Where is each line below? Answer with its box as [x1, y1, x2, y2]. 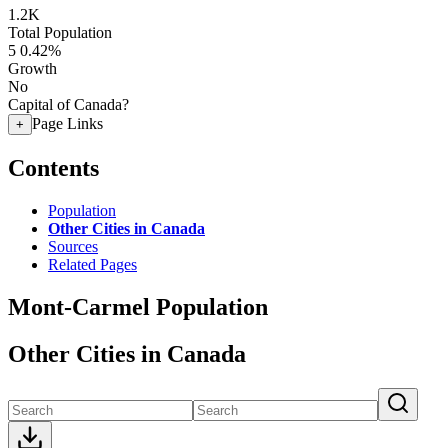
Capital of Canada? [8, 96, 129, 113]
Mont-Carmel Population [8, 293, 268, 320]
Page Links [32, 115, 103, 132]
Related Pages [48, 255, 137, 273]
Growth [8, 60, 57, 77]
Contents [8, 154, 99, 181]
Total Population [8, 24, 112, 41]
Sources [48, 237, 98, 255]
